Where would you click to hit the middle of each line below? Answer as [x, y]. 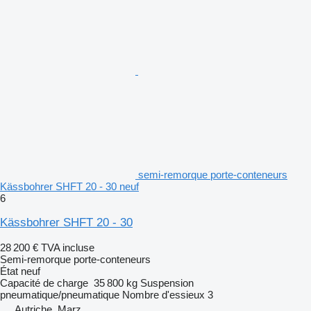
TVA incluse [68, 247]
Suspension [167, 283]
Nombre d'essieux [163, 294]
